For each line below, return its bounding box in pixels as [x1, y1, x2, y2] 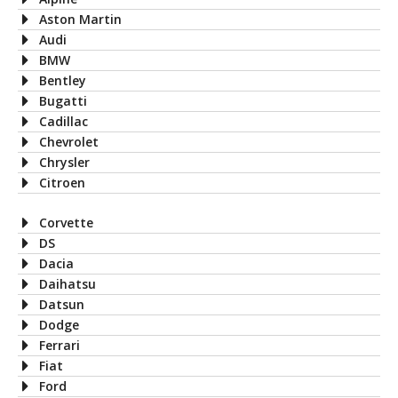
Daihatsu [39, 275, 96, 292]
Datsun [39, 295, 84, 313]
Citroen [39, 173, 85, 191]
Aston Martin [39, 10, 122, 28]
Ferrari [39, 336, 80, 354]
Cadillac [39, 112, 88, 130]
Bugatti [39, 92, 87, 109]
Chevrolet [39, 132, 99, 150]
